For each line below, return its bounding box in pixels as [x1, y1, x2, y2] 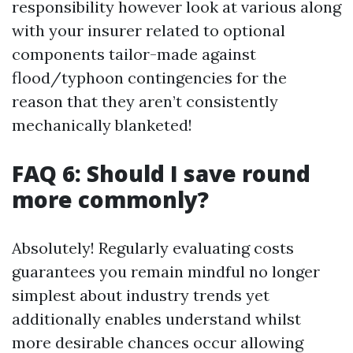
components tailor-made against [12, 44, 256, 64]
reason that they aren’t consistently [12, 91, 278, 111]
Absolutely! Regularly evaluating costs [12, 238, 294, 258]
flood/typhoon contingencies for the [12, 68, 287, 87]
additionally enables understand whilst [12, 309, 301, 329]
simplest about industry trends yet [12, 285, 269, 305]
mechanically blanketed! [12, 115, 192, 135]
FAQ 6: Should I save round [12, 158, 310, 188]
